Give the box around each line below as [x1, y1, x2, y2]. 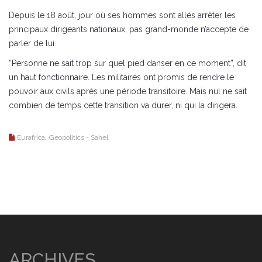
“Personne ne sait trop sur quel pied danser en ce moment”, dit [9, 58, 246, 68]
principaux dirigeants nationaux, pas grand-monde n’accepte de [9, 24, 249, 34]
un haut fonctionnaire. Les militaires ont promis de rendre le [9, 72, 234, 82]
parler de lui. [9, 38, 56, 48]
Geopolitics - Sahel [49, 133, 108, 142]
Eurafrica [17, 133, 45, 142]
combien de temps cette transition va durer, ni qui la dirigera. [9, 100, 237, 110]
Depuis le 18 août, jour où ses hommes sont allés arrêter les [9, 10, 236, 20]
